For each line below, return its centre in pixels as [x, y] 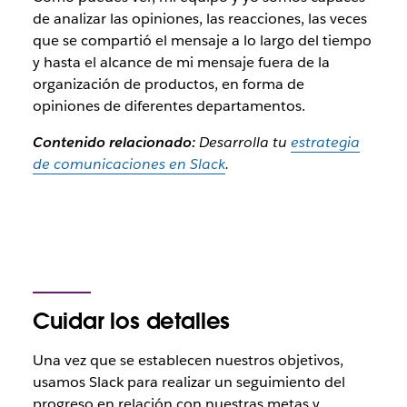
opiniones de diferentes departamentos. [169, 105]
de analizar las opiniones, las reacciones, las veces [199, 18]
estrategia [325, 142]
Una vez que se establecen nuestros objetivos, [188, 360]
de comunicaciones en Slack [129, 164]
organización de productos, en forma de [168, 84]
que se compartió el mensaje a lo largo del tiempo [202, 40]
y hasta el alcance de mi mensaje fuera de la [181, 62]
